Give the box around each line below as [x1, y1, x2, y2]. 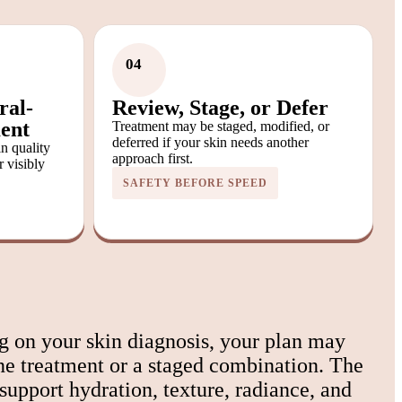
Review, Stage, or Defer [111, 95, 328, 119]
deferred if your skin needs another [111, 134, 309, 150]
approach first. [111, 150, 193, 166]
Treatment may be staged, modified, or [111, 118, 329, 134]
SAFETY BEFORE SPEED [122, 176, 267, 189]
